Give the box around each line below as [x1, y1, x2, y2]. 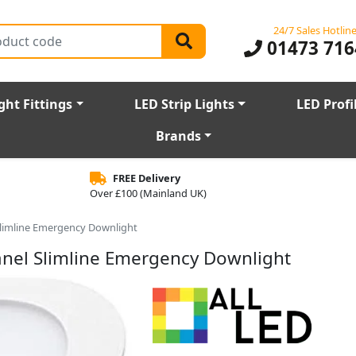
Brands [155, 127, 201, 145]
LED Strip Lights [134, 95, 235, 114]
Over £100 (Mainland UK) [89, 186, 207, 201]
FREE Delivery [112, 171, 180, 186]
